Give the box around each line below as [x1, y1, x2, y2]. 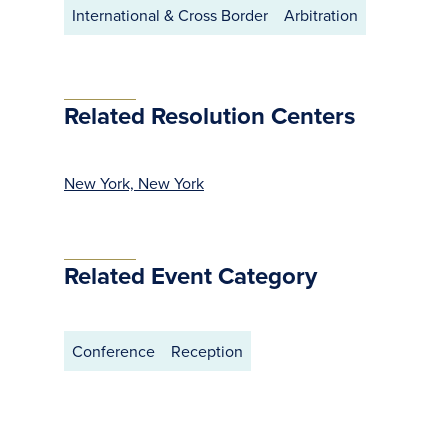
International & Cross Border [72, 4, 268, 26]
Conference [72, 340, 155, 362]
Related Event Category [64, 258, 317, 293]
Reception [171, 340, 243, 362]
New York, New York [64, 172, 204, 194]
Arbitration [284, 4, 358, 26]
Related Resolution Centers [64, 98, 355, 133]
